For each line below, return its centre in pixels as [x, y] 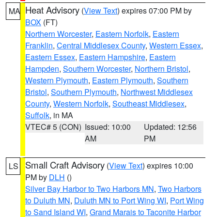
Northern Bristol [162, 69]
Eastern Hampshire [112, 57]
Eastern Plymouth [123, 80]
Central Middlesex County [101, 45]
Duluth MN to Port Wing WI [120, 200]
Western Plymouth [57, 80]
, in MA [61, 115]
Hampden [42, 69]
